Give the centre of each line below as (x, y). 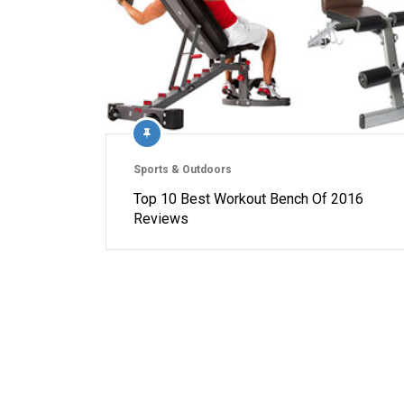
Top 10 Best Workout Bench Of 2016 (248, 199)
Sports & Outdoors (183, 170)
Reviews (161, 219)
